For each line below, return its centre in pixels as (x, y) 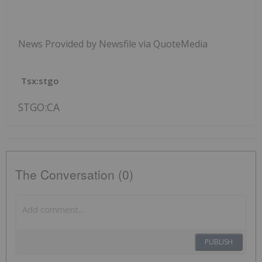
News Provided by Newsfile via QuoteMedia (113, 44)
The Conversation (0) (74, 174)
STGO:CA (39, 107)
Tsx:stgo (40, 80)
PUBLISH (219, 242)
